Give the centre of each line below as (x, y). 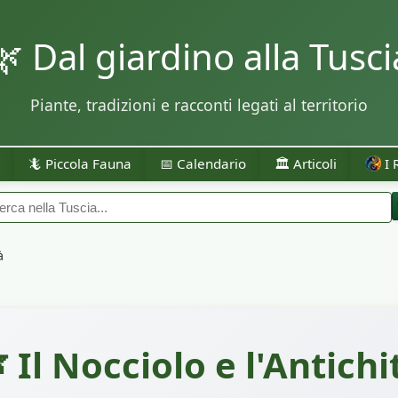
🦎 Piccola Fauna (80, 163)
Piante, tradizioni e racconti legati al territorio (199, 105)
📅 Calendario (203, 163)
